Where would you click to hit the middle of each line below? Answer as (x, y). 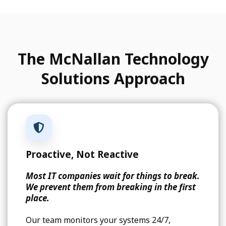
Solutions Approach (113, 78)
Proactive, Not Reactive (82, 155)
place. (37, 198)
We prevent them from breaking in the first (110, 187)
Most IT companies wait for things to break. (112, 176)
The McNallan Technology (113, 59)
